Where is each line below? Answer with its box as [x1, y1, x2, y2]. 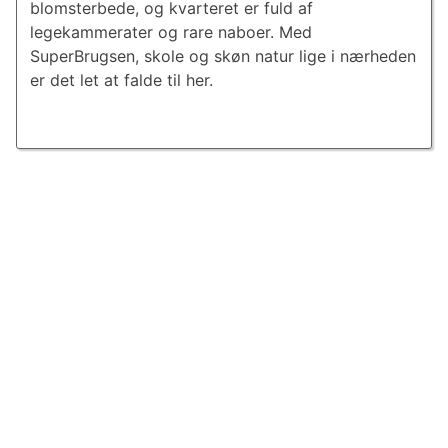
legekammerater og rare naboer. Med [29, 22, 312, 43]
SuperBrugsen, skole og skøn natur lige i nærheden [29, 46, 416, 67]
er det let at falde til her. [29, 70, 213, 91]
